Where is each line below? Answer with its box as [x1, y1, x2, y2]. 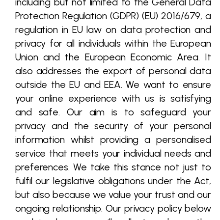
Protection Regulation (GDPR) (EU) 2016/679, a [15, 10, 211, 22]
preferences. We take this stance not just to [15, 161, 211, 173]
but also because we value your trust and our [15, 189, 211, 200]
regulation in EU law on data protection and [15, 24, 211, 35]
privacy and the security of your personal [15, 120, 211, 132]
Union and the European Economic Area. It [15, 51, 211, 63]
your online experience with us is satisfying [15, 92, 211, 104]
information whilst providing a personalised [15, 134, 211, 145]
